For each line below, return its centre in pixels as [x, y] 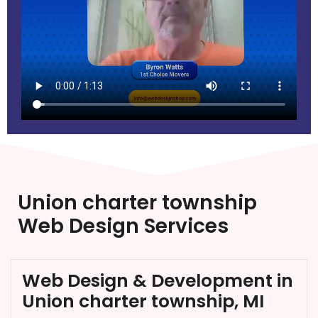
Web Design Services [123, 226]
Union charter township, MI [143, 302]
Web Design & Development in [158, 281]
